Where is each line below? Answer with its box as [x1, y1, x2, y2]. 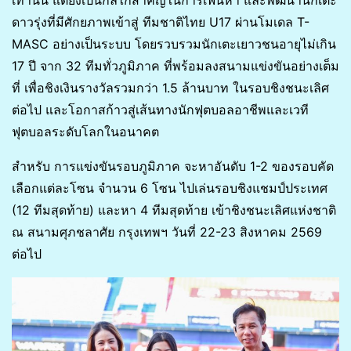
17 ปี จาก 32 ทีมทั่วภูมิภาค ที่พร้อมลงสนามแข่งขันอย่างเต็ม [12, 58, 339, 74]
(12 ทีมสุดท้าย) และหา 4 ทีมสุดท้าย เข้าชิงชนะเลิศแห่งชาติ [12, 202, 336, 219]
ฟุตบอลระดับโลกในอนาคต [12, 124, 159, 140]
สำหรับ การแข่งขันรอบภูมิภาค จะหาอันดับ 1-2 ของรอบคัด [12, 158, 334, 175]
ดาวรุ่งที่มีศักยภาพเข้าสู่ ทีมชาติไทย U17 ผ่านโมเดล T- [12, 14, 309, 31]
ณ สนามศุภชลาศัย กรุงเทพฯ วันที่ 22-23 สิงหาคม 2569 [12, 224, 322, 241]
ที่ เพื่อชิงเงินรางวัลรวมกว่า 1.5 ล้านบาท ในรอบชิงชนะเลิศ [12, 80, 329, 96]
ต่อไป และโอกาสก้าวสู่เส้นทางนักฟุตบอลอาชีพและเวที [12, 102, 309, 118]
